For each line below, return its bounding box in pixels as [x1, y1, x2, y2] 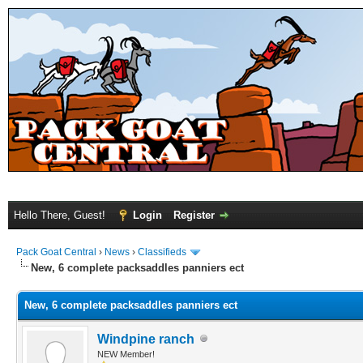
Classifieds [138, 246, 186, 258]
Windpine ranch [97, 331, 194, 346]
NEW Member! [97, 348, 155, 359]
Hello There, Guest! [14, 209, 109, 221]
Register [173, 209, 215, 221]
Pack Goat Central [16, 246, 96, 258]
